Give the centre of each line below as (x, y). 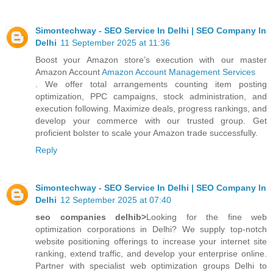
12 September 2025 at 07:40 (116, 200)
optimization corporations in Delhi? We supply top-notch (151, 229)
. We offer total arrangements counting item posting (151, 84)
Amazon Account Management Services (179, 72)
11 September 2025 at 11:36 (115, 42)
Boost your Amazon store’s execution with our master (151, 59)
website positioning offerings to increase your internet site (151, 241)
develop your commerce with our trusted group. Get (151, 120)
